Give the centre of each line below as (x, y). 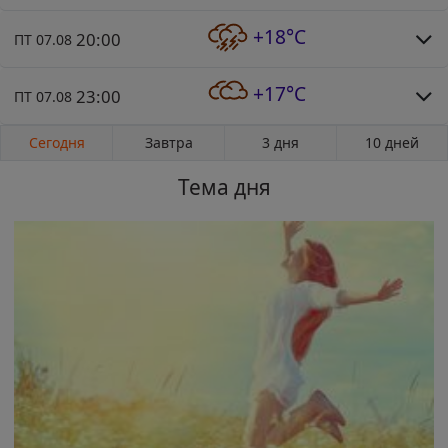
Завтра (168, 142)
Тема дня (224, 186)
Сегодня (56, 142)
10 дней (392, 142)
